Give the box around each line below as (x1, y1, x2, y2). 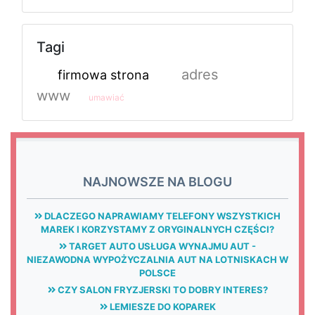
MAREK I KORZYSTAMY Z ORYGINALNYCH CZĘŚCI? (41, 223, 274, 235)
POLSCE (139, 266, 176, 278)
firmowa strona (58, 67, 149, 82)
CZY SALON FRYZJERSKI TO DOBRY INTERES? (55, 283, 268, 295)
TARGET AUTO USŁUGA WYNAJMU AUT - (67, 240, 256, 252)
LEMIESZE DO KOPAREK (107, 300, 216, 312)
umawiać (89, 91, 124, 103)
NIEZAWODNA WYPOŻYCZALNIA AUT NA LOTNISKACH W (27, 253, 288, 265)
